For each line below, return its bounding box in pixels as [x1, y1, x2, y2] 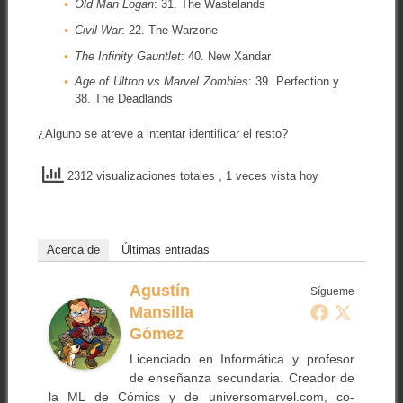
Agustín [129, 281, 190, 300]
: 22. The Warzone [121, 22, 218, 37]
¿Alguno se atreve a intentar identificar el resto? [37, 126, 288, 140]
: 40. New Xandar [180, 49, 271, 63]
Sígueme [310, 284, 355, 298]
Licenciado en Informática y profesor [129, 351, 355, 366]
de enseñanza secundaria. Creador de [129, 370, 355, 385]
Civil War [74, 22, 121, 37]
